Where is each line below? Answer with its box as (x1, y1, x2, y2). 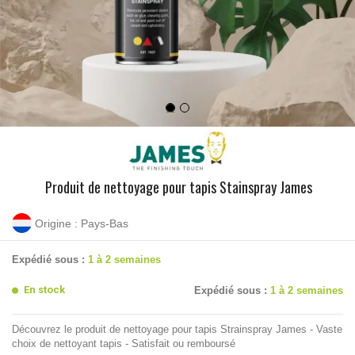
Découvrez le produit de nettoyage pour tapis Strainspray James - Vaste (12, 323, 342, 336)
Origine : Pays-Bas (35, 216, 128, 230)
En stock (24, 284, 65, 296)
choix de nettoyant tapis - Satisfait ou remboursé (12, 338, 235, 350)
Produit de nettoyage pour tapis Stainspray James (44, 177, 312, 198)
